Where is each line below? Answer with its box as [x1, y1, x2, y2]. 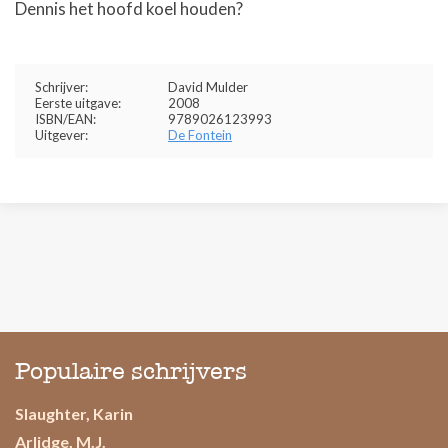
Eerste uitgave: [35, 94, 121, 111]
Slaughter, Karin [15, 403, 133, 423]
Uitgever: [35, 126, 88, 143]
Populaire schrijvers [15, 356, 247, 385]
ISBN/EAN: [35, 110, 96, 127]
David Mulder [168, 78, 248, 95]
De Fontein [168, 126, 232, 143]
